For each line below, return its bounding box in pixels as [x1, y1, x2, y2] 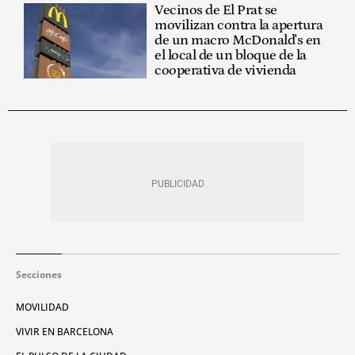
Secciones [16, 267, 62, 281]
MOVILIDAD [16, 300, 69, 314]
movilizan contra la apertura [155, 17, 323, 33]
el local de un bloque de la [155, 47, 307, 63]
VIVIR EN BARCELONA [16, 324, 113, 338]
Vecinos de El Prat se [155, 2, 277, 18]
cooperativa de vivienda [155, 62, 296, 78]
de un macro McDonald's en [155, 32, 321, 48]
